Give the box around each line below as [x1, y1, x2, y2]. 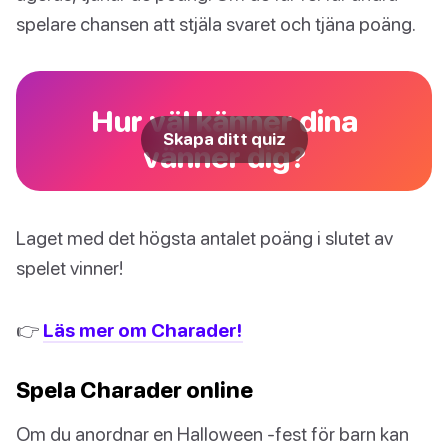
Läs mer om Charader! [43, 318, 243, 342]
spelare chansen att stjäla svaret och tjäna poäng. [16, 12, 416, 36]
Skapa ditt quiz [162, 129, 286, 150]
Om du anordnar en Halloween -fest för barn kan [16, 422, 409, 446]
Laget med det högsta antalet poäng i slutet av [16, 226, 393, 250]
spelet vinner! [16, 256, 123, 280]
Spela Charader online [16, 376, 253, 404]
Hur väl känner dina [90, 103, 358, 139]
